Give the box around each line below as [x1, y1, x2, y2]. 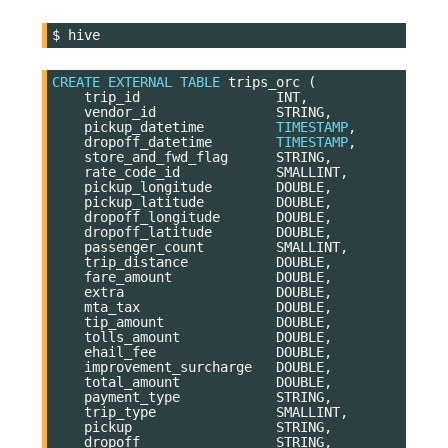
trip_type [84, 403, 156, 420]
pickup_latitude [84, 193, 204, 210]
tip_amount [84, 313, 164, 330]
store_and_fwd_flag [84, 148, 228, 165]
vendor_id [84, 103, 156, 120]
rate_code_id [84, 163, 180, 180]
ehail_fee [84, 343, 156, 360]
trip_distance [84, 253, 188, 270]
